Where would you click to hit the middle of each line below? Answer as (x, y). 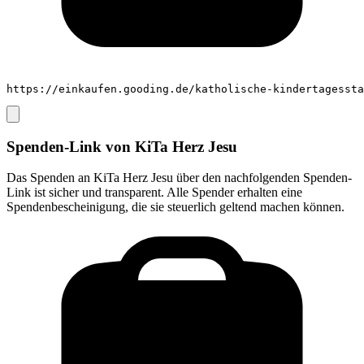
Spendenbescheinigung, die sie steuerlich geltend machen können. (175, 207)
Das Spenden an (50, 178)
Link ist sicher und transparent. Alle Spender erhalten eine (154, 193)
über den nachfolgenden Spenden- (262, 178)
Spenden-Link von (71, 146)
